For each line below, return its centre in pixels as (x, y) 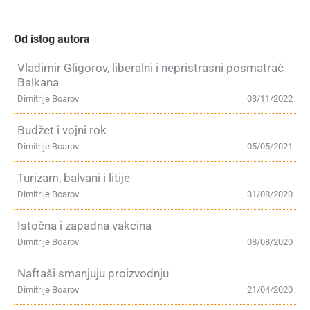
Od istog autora (52, 39)
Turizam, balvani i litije (74, 178)
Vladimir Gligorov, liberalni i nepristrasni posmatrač (151, 68)
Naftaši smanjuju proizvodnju (93, 273)
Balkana (38, 82)
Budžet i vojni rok (62, 130)
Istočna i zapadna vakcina (84, 226)
